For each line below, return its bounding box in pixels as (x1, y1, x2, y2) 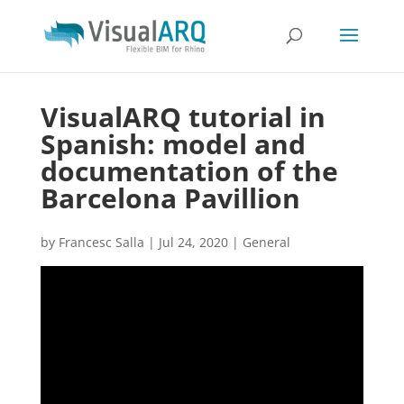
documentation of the (40, 152, 338, 189)
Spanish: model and (40, 125, 306, 162)
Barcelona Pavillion (40, 179, 300, 216)
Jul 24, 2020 (158, 234, 228, 251)
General (242, 234, 290, 251)
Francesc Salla (58, 234, 144, 251)
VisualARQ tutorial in (40, 98, 326, 135)
